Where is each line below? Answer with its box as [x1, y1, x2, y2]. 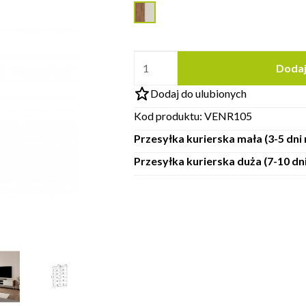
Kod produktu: [133, 109, 204, 122]
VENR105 [204, 109, 252, 122]
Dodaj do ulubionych [150, 87, 247, 100]
